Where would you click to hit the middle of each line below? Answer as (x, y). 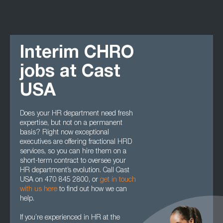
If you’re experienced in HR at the (70, 218)
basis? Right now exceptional (64, 133)
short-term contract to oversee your (73, 161)
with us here (39, 190)
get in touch (118, 180)
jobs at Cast (70, 73)
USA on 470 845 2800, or (60, 180)
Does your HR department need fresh (76, 114)
